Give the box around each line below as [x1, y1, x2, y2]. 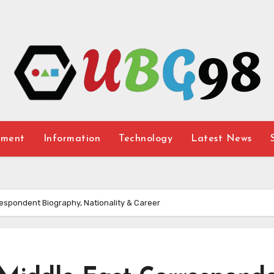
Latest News [191, 134, 252, 144]
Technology [119, 134, 173, 144]
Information [43, 134, 101, 144]
